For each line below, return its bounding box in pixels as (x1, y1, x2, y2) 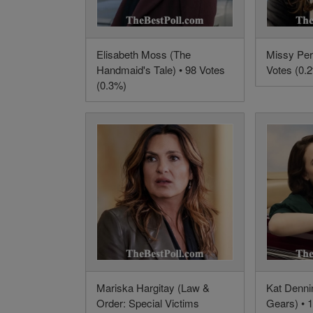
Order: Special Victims (96, 296, 199, 311)
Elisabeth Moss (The (96, 47, 191, 62)
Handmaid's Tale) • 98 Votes (96, 62, 225, 78)
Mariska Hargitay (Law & (96, 280, 210, 296)
